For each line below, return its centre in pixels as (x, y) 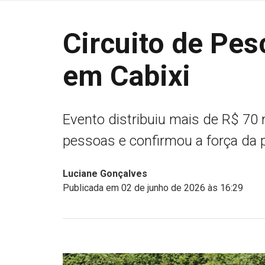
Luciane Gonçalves (105, 174)
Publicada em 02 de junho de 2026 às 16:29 (153, 188)
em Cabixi (127, 76)
